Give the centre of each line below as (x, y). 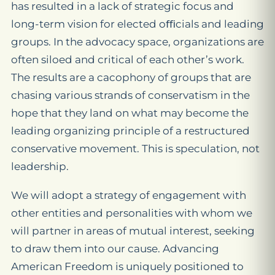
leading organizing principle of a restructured (130, 131)
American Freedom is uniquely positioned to (127, 266)
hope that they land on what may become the (130, 113)
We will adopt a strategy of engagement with (129, 195)
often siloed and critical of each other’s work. (128, 60)
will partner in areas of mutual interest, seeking (133, 231)
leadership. (40, 166)
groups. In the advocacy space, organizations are (137, 42)
